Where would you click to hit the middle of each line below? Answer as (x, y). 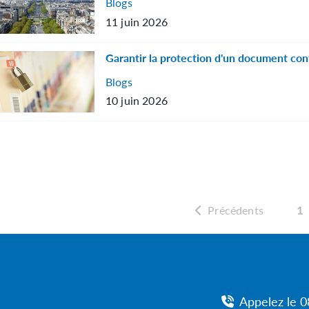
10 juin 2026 (137, 101)
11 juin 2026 (137, 21)
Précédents (236, 210)
